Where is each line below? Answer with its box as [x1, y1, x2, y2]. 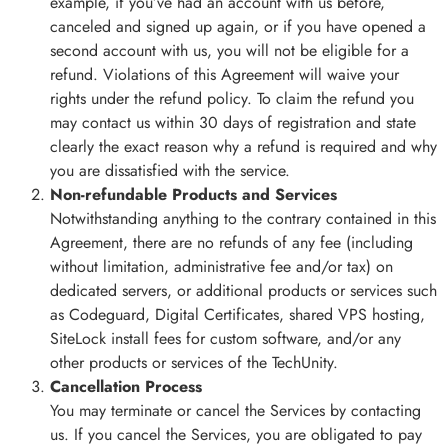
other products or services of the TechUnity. [50, 351, 338, 375]
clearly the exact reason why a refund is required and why [50, 135, 437, 159]
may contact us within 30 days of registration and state [50, 111, 416, 135]
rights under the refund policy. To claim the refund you [50, 87, 414, 111]
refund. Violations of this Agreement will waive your [50, 63, 399, 87]
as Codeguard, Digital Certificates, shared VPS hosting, [50, 303, 425, 327]
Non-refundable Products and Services [50, 183, 342, 207]
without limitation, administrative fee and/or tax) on [50, 255, 393, 279]
